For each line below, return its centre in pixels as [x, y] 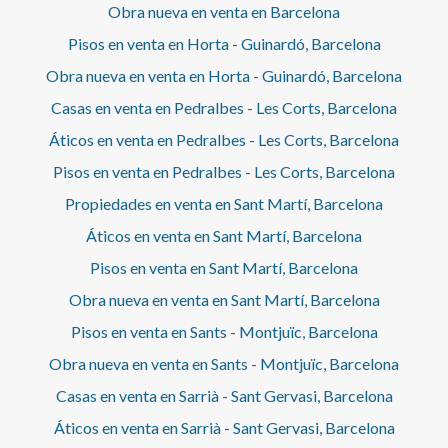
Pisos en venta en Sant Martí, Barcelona [224, 268]
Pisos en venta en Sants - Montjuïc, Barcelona [224, 332]
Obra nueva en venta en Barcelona [224, 12]
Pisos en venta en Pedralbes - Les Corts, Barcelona [224, 172]
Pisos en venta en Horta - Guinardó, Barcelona [224, 44]
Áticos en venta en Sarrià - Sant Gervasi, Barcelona [224, 428]
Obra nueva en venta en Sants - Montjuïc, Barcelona [224, 364]
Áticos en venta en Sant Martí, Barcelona [224, 236]
